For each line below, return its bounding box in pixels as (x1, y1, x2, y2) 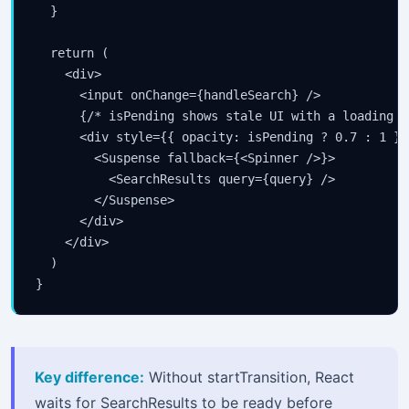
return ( (36, 46, 109, 61)
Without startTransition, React (144, 367, 355, 386)
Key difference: (35, 367, 145, 386)
